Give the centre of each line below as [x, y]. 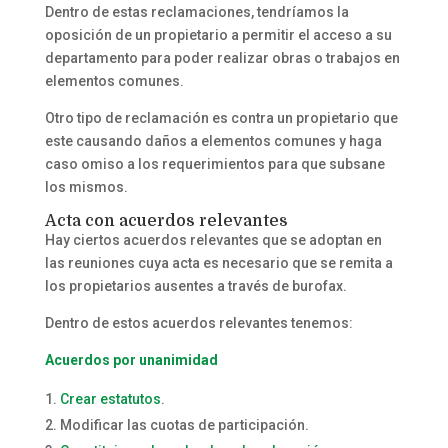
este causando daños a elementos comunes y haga [213, 140]
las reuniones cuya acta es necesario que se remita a [218, 262]
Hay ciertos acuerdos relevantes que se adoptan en [213, 239]
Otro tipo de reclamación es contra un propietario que [221, 117]
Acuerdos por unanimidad [131, 359]
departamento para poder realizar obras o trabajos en [222, 57]
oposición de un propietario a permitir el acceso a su [218, 34]
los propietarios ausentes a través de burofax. [195, 285]
